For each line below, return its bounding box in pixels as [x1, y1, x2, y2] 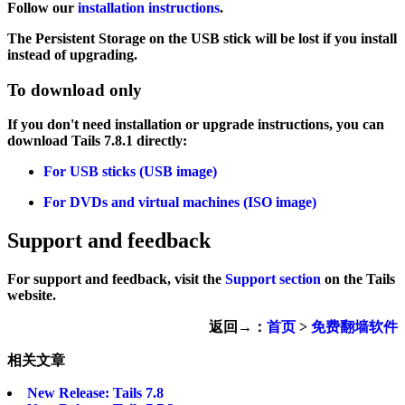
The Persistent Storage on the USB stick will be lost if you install [7, 30, 397, 46]
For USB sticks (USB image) [43, 164, 217, 180]
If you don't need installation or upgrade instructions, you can [7, 117, 384, 133]
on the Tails [321, 271, 395, 287]
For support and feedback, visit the [7, 271, 225, 287]
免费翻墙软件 [311, 319, 398, 335]
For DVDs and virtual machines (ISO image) [43, 194, 316, 211]
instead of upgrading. [7, 46, 137, 62]
